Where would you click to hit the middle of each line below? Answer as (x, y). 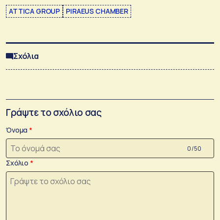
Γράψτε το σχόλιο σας (54, 112)
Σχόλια (26, 56)
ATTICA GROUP (35, 11)
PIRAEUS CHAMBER (97, 11)
